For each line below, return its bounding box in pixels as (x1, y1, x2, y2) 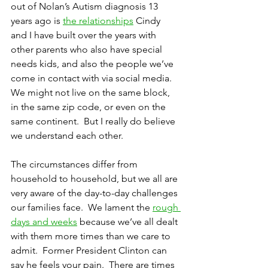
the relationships (63, 15, 133, 27)
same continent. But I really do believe (11, 115, 178, 127)
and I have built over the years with (11, 29, 159, 41)
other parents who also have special (11, 44, 165, 56)
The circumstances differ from (11, 159, 140, 170)
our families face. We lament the (11, 202, 153, 214)
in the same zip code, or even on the (11, 101, 168, 113)
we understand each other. (11, 130, 123, 142)
